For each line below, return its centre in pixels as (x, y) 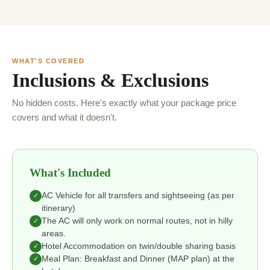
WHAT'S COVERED (49, 61)
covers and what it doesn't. (64, 117)
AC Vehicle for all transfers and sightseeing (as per (138, 195)
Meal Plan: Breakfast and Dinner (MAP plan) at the (138, 259)
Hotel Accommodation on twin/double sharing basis (139, 246)
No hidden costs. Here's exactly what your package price (124, 102)
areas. (54, 233)
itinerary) (58, 208)
